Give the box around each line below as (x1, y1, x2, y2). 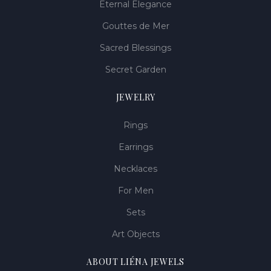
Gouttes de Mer (102, 21, 169, 31)
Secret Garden (105, 64, 166, 75)
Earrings (118, 142, 153, 152)
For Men (117, 185, 154, 196)
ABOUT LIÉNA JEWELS (87, 256, 184, 267)
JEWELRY (116, 91, 155, 103)
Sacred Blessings (100, 42, 171, 53)
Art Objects (111, 229, 160, 240)
